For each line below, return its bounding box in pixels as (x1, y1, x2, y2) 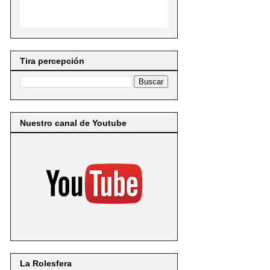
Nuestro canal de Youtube (20, 118, 127, 128)
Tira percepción (20, 56, 84, 66)
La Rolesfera (20, 258, 72, 268)
